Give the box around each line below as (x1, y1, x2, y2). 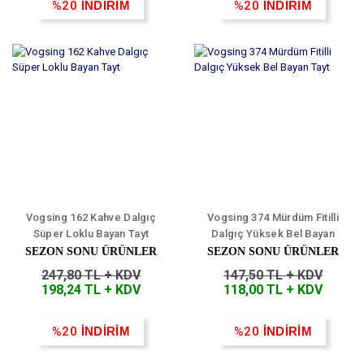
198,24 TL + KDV (41, 282, 141, 298)
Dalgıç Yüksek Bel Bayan (211, 227, 335, 240)
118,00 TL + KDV (223, 282, 323, 298)
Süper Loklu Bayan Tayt (32, 227, 149, 240)
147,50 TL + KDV (223, 267, 323, 284)
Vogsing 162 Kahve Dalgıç (25, 211, 157, 224)
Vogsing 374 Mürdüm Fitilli (207, 211, 339, 224)
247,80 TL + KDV (41, 267, 141, 284)
